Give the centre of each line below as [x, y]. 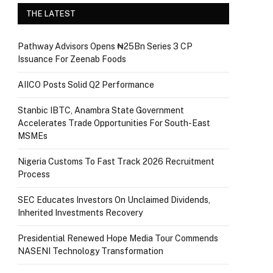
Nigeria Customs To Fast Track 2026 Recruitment [116, 161]
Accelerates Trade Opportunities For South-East [114, 123]
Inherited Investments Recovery [80, 212]
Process [35, 174]
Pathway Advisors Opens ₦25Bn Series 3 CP [105, 46]
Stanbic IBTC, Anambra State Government [101, 110]
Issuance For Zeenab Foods [73, 59]
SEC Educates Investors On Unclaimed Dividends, [114, 200]
